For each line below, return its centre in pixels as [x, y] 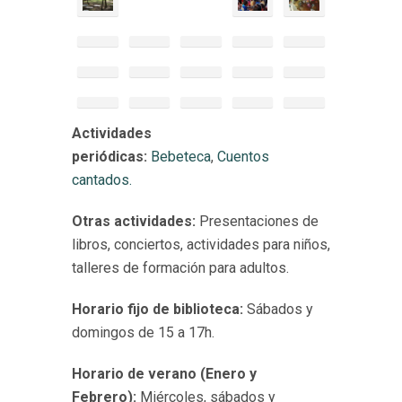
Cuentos [243, 156]
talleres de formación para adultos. [180, 267]
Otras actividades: [135, 221]
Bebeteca [181, 156]
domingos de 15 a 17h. [143, 332]
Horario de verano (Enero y [164, 373]
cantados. [102, 179]
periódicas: [111, 156]
